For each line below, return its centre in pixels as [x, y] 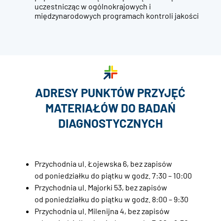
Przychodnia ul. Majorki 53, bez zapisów [101, 187]
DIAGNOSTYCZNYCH [110, 123]
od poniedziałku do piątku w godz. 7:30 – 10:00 [113, 176]
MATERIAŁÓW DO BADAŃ [110, 108]
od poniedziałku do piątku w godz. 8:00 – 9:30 [111, 199]
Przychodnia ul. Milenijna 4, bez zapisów [102, 211]
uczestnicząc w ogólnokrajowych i [92, 6]
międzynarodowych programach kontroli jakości [116, 16]
